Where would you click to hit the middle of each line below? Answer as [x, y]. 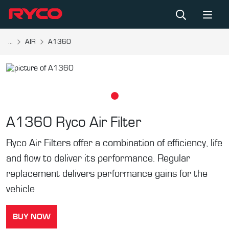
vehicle [20, 189]
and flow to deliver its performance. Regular [98, 158]
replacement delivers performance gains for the [107, 174]
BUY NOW [32, 217]
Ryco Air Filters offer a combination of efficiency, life [114, 143]
